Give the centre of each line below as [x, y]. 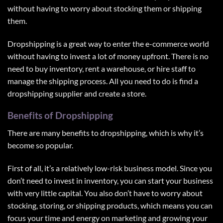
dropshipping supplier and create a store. [77, 93]
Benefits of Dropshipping [60, 115]
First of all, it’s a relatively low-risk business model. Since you [110, 168]
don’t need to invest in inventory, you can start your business [110, 180]
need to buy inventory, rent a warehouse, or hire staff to [102, 68]
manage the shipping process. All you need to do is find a [103, 81]
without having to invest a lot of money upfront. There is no [108, 56]
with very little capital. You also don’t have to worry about [105, 193]
